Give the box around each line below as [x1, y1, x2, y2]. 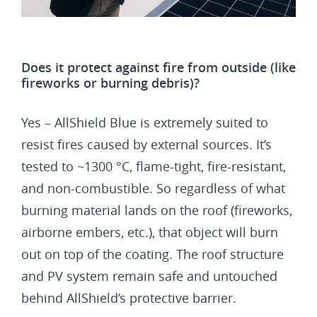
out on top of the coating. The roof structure [21, 245, 284, 263]
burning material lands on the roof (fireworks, [21, 201, 292, 219]
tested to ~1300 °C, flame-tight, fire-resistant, [21, 157, 286, 175]
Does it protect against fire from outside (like [21, 58, 296, 76]
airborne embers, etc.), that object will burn [21, 223, 278, 241]
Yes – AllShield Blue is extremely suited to [21, 113, 268, 131]
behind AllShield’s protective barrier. [21, 289, 236, 306]
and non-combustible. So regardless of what [21, 179, 285, 197]
